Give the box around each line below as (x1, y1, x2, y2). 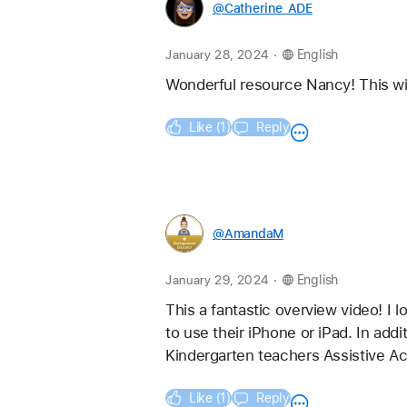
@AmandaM (213, 226, 284, 242)
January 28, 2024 (165, 47, 273, 63)
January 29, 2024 (165, 273, 273, 288)
